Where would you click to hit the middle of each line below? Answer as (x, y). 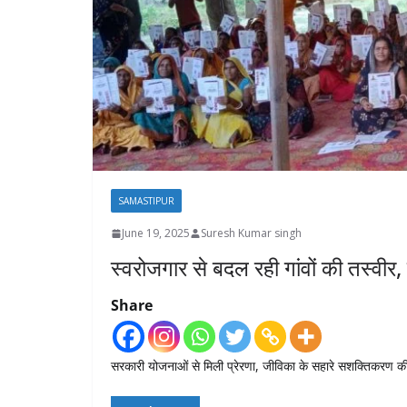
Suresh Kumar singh (251, 233)
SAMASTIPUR (146, 201)
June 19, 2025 (156, 233)
